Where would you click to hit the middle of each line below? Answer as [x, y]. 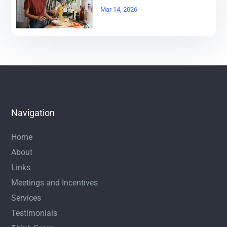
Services [26, 198]
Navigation [33, 113]
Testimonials [34, 213]
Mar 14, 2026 [119, 9]
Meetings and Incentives [55, 183]
